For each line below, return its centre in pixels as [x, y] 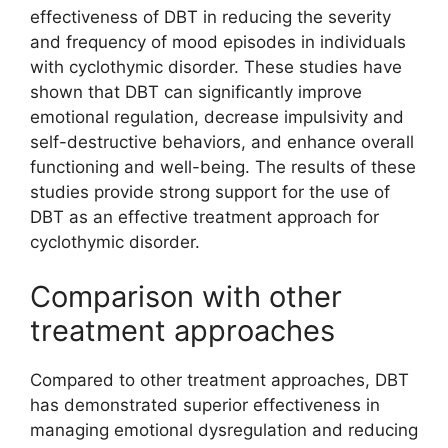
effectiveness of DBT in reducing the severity [210, 16]
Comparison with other [186, 296]
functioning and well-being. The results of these [223, 166]
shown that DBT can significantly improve [196, 91]
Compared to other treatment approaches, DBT [219, 380]
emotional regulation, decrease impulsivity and [217, 116]
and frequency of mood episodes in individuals [218, 41]
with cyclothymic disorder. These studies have [216, 66]
